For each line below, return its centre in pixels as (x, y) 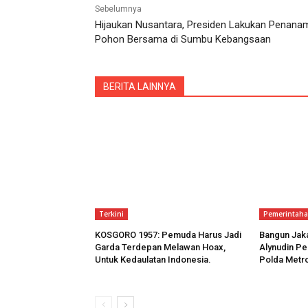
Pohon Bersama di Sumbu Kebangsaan (183, 40)
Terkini (111, 214)
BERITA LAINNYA (140, 87)
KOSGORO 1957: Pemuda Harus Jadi (168, 235)
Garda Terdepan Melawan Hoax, (160, 247)
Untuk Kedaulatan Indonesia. (153, 260)
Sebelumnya (118, 9)
